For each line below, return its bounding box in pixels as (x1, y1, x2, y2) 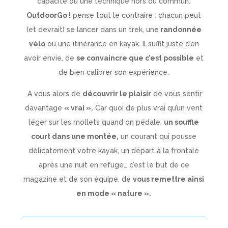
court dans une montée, (31, 132, 119, 140)
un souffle (164, 118, 199, 126)
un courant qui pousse (119, 132, 197, 140)
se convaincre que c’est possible (76, 53, 194, 62)
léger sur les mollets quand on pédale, (28, 118, 164, 126)
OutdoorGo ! (26, 11, 71, 19)
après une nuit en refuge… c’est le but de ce (38, 160, 189, 169)
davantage (25, 103, 65, 112)
